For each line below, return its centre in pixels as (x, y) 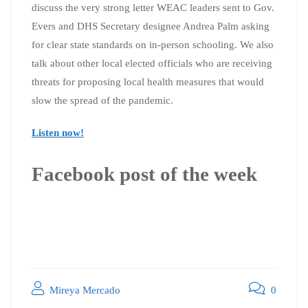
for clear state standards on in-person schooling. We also (153, 44)
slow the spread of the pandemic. (102, 100)
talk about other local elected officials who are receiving (152, 63)
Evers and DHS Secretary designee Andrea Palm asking (151, 26)
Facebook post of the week (144, 174)
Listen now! (58, 132)
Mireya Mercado (84, 290)
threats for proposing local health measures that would (148, 81)
